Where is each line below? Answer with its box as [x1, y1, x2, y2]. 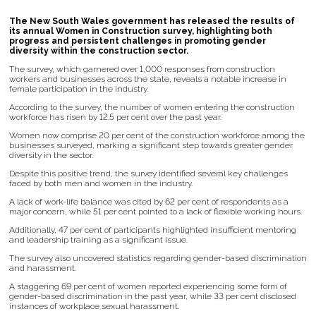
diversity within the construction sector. [9, 46, 188, 56]
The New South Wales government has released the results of [9, 16, 295, 27]
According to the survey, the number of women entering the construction [9, 102, 295, 113]
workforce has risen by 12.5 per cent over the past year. [9, 112, 221, 123]
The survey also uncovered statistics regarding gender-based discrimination [9, 253, 307, 264]
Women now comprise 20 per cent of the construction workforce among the [9, 130, 305, 141]
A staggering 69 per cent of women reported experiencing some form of [9, 281, 287, 292]
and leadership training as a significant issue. [9, 235, 188, 245]
